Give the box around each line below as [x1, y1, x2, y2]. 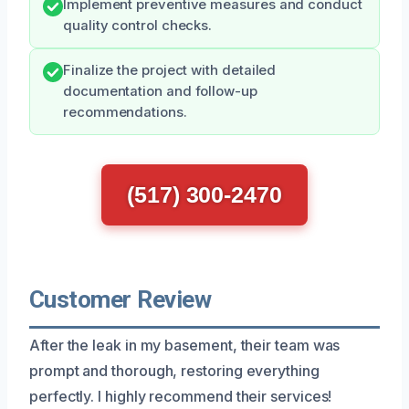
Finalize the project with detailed [63, 61, 277, 79]
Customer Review [29, 285, 212, 313]
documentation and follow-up [63, 82, 257, 100]
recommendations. [63, 103, 187, 121]
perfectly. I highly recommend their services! [29, 386, 332, 405]
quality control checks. [63, 16, 213, 34]
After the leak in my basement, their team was [29, 335, 341, 354]
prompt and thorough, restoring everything [29, 361, 320, 380]
